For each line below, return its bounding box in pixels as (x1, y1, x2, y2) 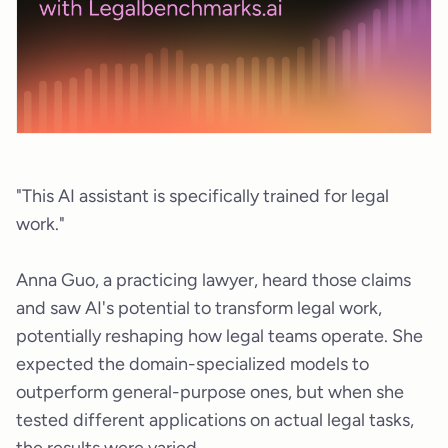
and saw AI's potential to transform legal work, (16, 296, 382, 319)
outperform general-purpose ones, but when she (16, 380, 404, 403)
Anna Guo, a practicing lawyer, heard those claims (16, 268, 411, 291)
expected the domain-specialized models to (16, 352, 369, 375)
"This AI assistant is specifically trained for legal (16, 184, 389, 207)
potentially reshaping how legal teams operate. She (16, 324, 423, 347)
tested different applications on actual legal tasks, (16, 408, 414, 431)
